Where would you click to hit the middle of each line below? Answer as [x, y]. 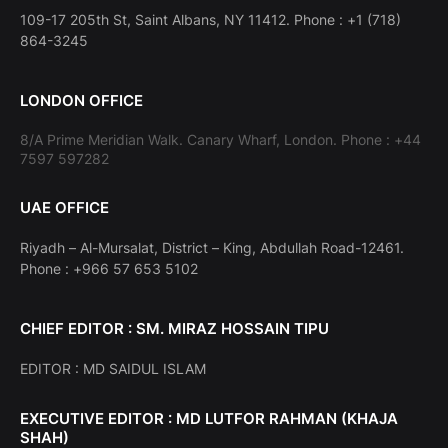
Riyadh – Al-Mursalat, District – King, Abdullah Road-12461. [212, 248]
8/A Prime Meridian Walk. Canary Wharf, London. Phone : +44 [220, 140]
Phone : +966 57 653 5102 [109, 269]
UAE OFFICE [64, 208]
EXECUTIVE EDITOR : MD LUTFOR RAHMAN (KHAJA [209, 419]
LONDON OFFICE [81, 101]
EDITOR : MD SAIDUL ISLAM [113, 369]
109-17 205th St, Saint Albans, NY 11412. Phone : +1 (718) [210, 20]
